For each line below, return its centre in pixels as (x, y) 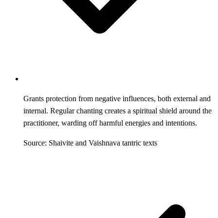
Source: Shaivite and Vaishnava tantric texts (90, 143)
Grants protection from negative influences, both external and (117, 98)
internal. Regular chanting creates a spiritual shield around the (118, 110)
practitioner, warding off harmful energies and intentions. (110, 123)
